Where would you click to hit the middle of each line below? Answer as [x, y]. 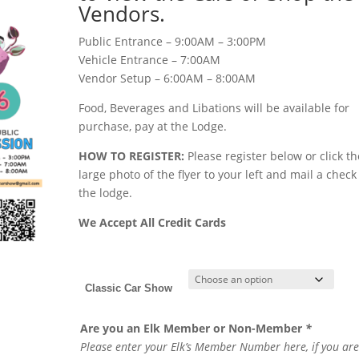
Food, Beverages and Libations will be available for [214, 108]
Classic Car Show [128, 288]
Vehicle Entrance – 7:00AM [150, 60]
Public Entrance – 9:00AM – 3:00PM [173, 41]
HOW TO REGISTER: [133, 156]
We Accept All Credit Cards [153, 222]
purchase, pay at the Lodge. [153, 126]
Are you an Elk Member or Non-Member [193, 328]
